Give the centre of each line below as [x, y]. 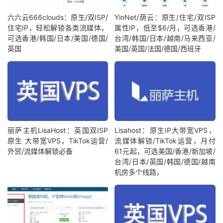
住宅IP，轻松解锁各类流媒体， [58, 28]
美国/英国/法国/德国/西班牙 [158, 49]
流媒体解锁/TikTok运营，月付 [165, 140]
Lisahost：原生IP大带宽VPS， [165, 130]
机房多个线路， [139, 172]
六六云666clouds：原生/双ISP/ [58, 17]
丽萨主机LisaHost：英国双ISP [58, 130]
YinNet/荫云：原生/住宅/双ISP [165, 17]
